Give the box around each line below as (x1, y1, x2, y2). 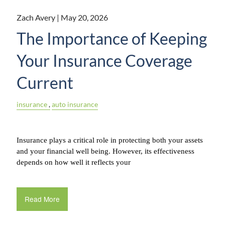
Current (17, 72, 74, 92)
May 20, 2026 (61, 12, 108, 22)
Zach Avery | (17, 12, 61, 22)
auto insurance (52, 99, 98, 108)
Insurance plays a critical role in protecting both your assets (17, 136, 203, 144)
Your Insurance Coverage (17, 50, 193, 70)
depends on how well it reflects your (17, 158, 131, 166)
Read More (24, 194, 60, 204)
